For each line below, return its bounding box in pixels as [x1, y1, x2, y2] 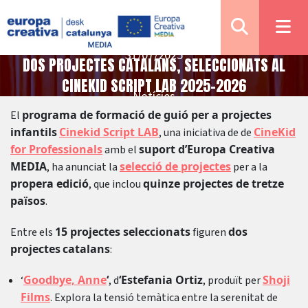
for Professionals [10, 142, 102, 157]
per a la [231, 159, 267, 175]
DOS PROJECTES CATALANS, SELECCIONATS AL [23, 54, 285, 76]
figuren [190, 225, 228, 240]
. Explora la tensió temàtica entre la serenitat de [50, 290, 278, 305]
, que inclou [89, 177, 143, 192]
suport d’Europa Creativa [139, 142, 275, 157]
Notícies [133, 88, 175, 104]
